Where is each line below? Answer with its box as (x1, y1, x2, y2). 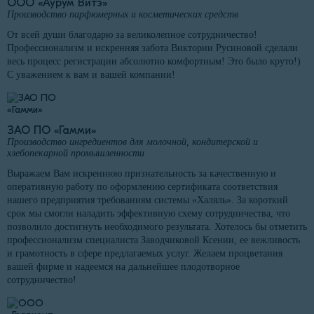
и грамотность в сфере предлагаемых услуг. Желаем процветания (7, 247, 282, 259)
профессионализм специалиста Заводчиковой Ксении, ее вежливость (7, 234, 300, 245)
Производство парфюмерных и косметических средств (7, 8, 238, 20)
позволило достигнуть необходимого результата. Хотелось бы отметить (7, 221, 307, 232)
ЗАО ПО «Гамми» (7, 123, 96, 137)
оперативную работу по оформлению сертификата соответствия (7, 181, 278, 192)
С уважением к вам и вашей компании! (7, 69, 175, 80)
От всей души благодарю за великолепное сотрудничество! (7, 29, 257, 40)
